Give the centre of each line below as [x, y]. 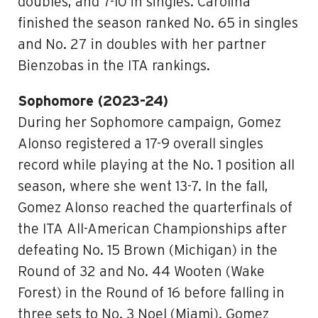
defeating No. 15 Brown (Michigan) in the [148, 251]
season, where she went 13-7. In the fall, [143, 187]
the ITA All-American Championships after [152, 229]
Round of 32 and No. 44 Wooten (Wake [141, 272]
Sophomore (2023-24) [93, 102]
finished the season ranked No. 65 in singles [158, 23]
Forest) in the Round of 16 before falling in [151, 293]
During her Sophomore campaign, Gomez [149, 123]
